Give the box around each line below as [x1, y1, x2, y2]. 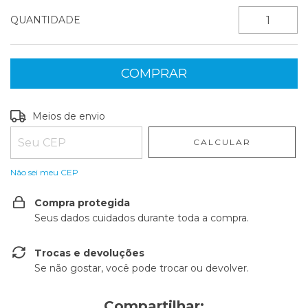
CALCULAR [193, 137, 252, 147]
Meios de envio [32, 110, 106, 122]
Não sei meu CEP [10, 167, 78, 177]
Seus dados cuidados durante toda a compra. [34, 212, 249, 224]
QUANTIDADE [10, 14, 80, 26]
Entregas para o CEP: [10, 109, 112, 121]
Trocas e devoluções [34, 247, 144, 259]
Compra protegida [34, 197, 130, 209]
